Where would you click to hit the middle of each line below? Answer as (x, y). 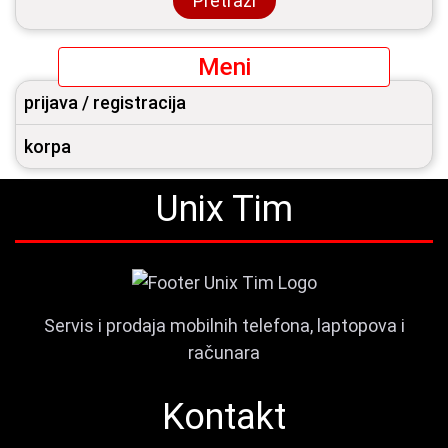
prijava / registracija (105, 102)
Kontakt (224, 417)
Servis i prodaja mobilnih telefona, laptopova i (224, 326)
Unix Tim (224, 208)
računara (224, 353)
